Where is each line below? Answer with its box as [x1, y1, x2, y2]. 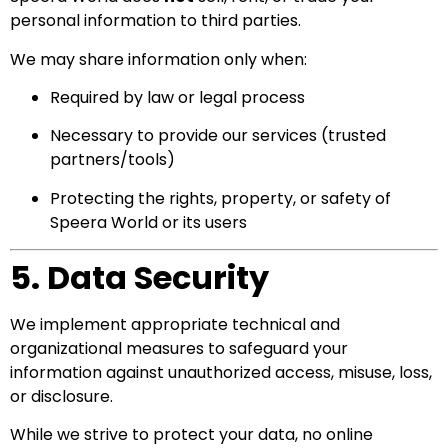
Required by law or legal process [50, 85, 305, 109]
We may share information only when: [10, 47, 307, 71]
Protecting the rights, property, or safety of [50, 186, 391, 210]
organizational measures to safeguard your [10, 337, 348, 361]
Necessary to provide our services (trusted [50, 124, 386, 148]
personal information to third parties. [10, 9, 301, 33]
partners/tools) [50, 148, 175, 172]
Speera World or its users [50, 210, 247, 234]
